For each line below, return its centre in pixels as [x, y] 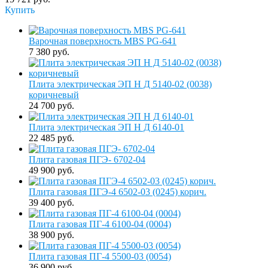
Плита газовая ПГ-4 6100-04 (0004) [100, 224]
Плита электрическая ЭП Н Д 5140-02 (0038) [120, 84]
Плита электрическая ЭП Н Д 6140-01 [106, 127]
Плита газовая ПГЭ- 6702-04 [87, 159]
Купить [20, 10]
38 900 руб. [51, 234]
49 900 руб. [51, 170]
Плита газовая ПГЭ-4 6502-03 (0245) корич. [118, 191]
